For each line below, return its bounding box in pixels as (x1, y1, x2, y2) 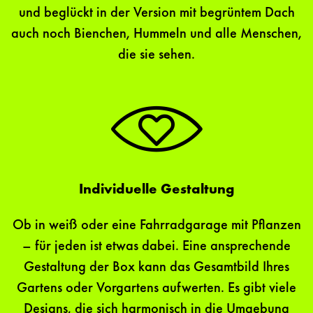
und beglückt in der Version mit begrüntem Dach (18, 6, 295, 21)
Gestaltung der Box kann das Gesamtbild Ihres (24, 261, 289, 275)
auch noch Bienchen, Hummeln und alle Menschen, (11, 27, 302, 42)
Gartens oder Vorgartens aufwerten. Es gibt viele (17, 282, 296, 296)
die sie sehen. (118, 48, 195, 63)
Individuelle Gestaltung (79, 183, 234, 198)
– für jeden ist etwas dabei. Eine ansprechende (22, 240, 291, 254)
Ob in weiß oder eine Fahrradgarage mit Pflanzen (12, 219, 301, 233)
